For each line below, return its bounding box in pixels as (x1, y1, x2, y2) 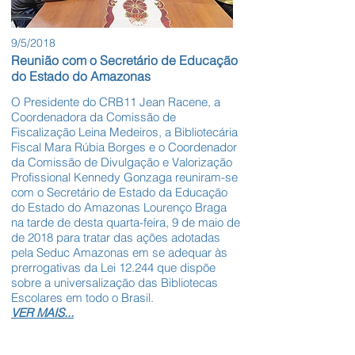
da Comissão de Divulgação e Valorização (11, 155, 232, 170)
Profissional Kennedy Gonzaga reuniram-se (11, 170, 238, 185)
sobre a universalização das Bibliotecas (11, 275, 218, 291)
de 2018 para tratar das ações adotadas (11, 230, 220, 246)
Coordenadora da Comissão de (11, 109, 176, 125)
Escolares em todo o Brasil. (11, 290, 154, 306)
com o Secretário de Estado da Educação (11, 185, 227, 200)
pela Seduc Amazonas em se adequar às (11, 245, 227, 261)
